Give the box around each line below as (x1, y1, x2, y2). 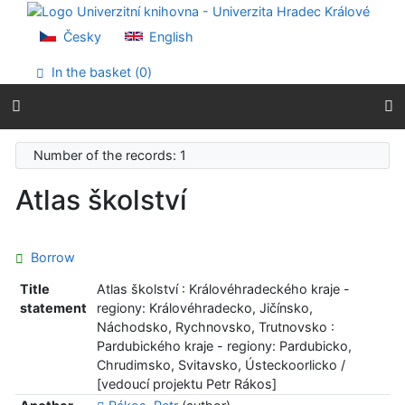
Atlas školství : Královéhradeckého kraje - (96, 280, 350, 297)
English (146, 28, 194, 44)
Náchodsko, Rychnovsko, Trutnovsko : (96, 318, 334, 334)
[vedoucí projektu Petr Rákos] (96, 375, 277, 391)
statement (19, 299, 87, 316)
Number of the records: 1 (33, 147, 194, 164)
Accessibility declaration (35, 39, 182, 54)
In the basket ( (48, 63, 140, 80)
